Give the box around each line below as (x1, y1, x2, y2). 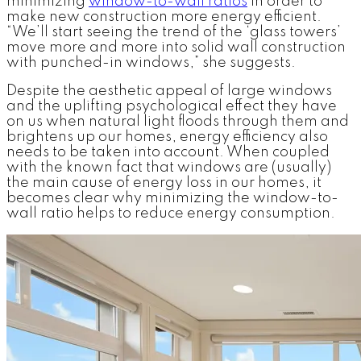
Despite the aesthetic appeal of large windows (6, 83, 332, 98)
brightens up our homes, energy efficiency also (6, 129, 328, 144)
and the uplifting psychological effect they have (6, 98, 337, 114)
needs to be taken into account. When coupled (6, 144, 330, 160)
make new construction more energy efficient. (6, 9, 322, 24)
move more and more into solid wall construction (6, 39, 346, 55)
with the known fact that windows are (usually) (6, 160, 331, 175)
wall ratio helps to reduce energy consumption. (6, 205, 335, 221)
